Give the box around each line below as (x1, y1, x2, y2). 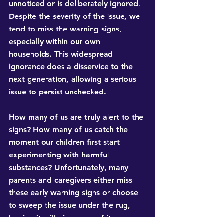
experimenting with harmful (9, 150, 111, 160)
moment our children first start (9, 138, 122, 147)
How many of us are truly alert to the (9, 112, 146, 122)
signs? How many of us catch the (9, 125, 130, 135)
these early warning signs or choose (9, 188, 140, 198)
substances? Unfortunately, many (9, 163, 131, 172)
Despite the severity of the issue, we (9, 12, 142, 21)
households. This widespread (9, 49, 115, 59)
